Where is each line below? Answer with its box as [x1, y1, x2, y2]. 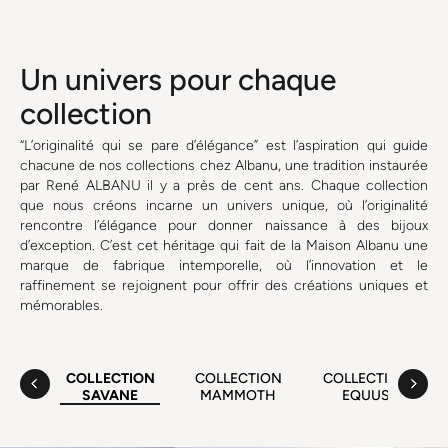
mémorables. [20, 296, 103, 314]
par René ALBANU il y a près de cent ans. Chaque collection [20, 176, 428, 194]
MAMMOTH [200, 386, 276, 404]
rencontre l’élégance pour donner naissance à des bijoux [20, 216, 428, 234]
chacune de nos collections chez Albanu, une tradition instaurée [20, 156, 428, 174]
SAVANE [82, 386, 138, 404]
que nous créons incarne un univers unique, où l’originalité [20, 196, 428, 214]
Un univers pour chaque [20, 60, 336, 98]
